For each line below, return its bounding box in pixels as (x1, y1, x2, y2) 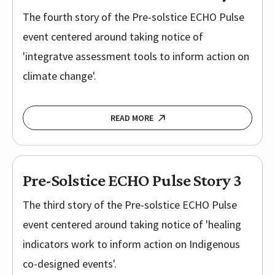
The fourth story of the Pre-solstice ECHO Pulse (23, 10, 244, 25)
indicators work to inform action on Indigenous (23, 237, 240, 252)
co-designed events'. (23, 257, 117, 271)
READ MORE (110, 112, 153, 124)
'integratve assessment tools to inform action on (23, 49, 249, 64)
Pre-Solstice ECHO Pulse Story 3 (23, 171, 242, 190)
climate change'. (23, 69, 96, 83)
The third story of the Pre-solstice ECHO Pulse (23, 198, 237, 212)
